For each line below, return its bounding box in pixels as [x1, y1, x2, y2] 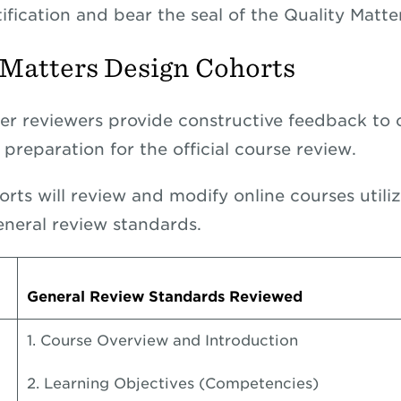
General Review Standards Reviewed [26, 288, 307, 305]
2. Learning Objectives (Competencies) [26, 375, 323, 392]
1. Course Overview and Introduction [26, 332, 303, 349]
